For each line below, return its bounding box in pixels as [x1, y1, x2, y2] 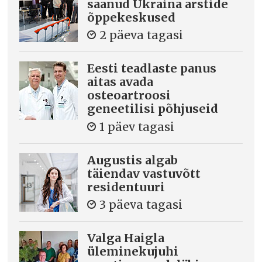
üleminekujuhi [87, 243, 179, 258]
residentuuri [87, 179, 166, 194]
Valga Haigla [87, 230, 165, 245]
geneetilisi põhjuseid [87, 101, 219, 116]
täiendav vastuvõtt [87, 166, 201, 181]
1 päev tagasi [99, 119, 175, 134]
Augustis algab [87, 152, 178, 167]
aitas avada [87, 74, 154, 89]
